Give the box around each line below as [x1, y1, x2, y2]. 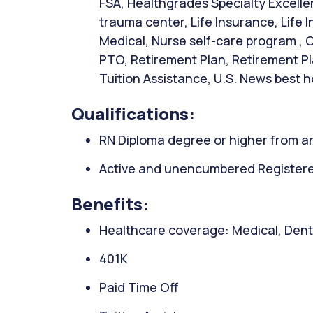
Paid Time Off [99, 279, 178, 296]
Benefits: [71, 192, 149, 215]
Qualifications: [71, 102, 195, 125]
